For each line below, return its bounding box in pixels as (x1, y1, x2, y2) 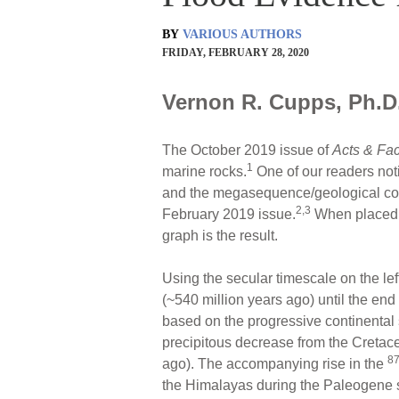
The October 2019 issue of (162, 142, 332, 158)
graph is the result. (162, 227, 278, 243)
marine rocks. (162, 163, 247, 179)
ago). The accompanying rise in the (162, 355, 387, 371)
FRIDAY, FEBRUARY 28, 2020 (162, 45, 309, 59)
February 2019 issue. (162, 206, 296, 222)
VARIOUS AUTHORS (183, 27, 302, 41)
